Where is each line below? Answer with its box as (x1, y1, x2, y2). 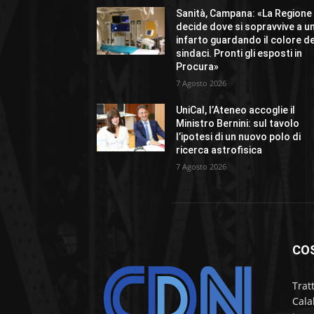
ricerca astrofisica (176, 144, 263, 156)
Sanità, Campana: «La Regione (176, 8, 313, 20)
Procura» (176, 61, 219, 73)
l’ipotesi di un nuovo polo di (176, 131, 301, 143)
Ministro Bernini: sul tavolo (176, 118, 300, 130)
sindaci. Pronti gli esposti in (176, 48, 303, 60)
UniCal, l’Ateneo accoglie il (176, 104, 296, 116)
